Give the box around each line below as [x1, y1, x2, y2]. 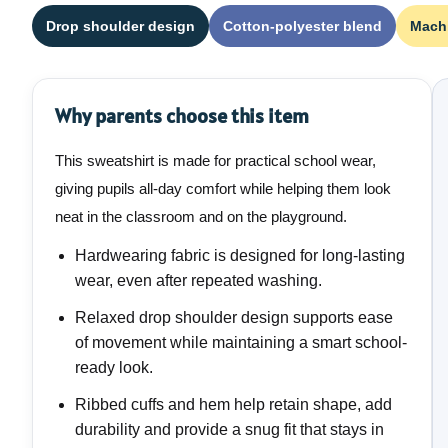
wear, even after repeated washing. [75, 272, 322, 290]
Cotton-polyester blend [223, 18, 382, 35]
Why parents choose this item [55, 103, 309, 130]
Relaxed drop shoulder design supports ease [75, 309, 393, 327]
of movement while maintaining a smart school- [75, 334, 407, 352]
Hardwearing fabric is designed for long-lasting [75, 247, 405, 265]
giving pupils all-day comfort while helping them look [55, 180, 391, 198]
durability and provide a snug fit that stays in [75, 421, 384, 439]
